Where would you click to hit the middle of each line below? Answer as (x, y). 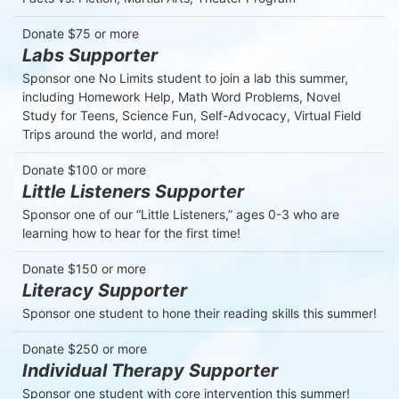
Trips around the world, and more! (121, 134)
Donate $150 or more (84, 268)
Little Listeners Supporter (133, 191)
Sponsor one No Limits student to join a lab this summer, (185, 77)
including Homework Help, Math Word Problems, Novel (181, 96)
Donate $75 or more (81, 33)
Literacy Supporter (105, 290)
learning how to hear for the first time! (131, 232)
